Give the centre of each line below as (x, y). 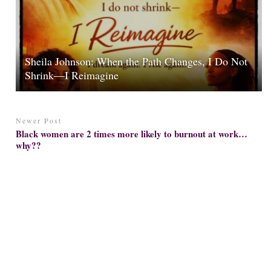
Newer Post (39, 121)
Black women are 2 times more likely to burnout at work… (132, 133)
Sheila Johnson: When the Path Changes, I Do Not (136, 61)
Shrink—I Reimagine (72, 75)
